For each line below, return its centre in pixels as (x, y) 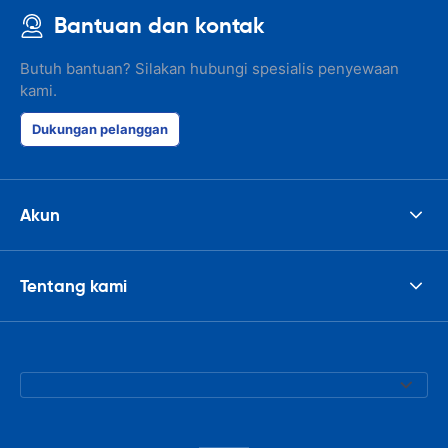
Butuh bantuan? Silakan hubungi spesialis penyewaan (209, 68)
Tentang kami (73, 285)
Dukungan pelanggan (100, 129)
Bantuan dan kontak (159, 25)
